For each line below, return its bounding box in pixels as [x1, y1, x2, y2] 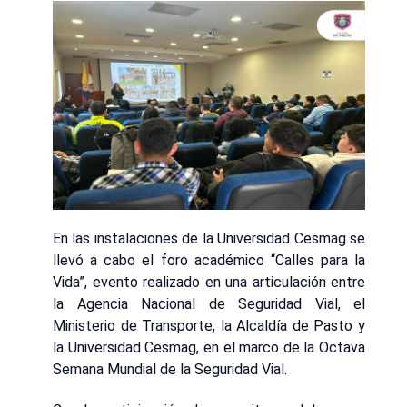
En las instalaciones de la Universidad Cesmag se [53, 230, 365, 248]
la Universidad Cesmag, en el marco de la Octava [53, 339, 365, 357]
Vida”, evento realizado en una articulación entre [53, 273, 365, 292]
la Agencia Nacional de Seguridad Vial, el [53, 295, 365, 313]
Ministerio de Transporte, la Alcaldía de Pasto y [53, 317, 365, 335]
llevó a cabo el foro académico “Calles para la [53, 252, 365, 270]
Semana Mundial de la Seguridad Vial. [53, 361, 287, 379]
